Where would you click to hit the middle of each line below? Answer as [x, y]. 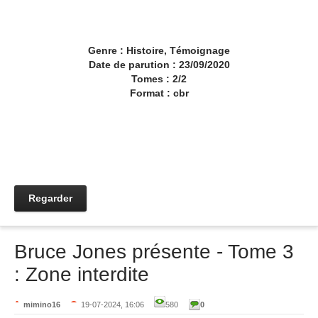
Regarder [50, 198]
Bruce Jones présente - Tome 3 [154, 252]
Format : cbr [159, 93]
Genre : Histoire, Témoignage [159, 50]
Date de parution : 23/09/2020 [159, 65]
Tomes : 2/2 [159, 79]
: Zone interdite [82, 274]
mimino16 [42, 305]
